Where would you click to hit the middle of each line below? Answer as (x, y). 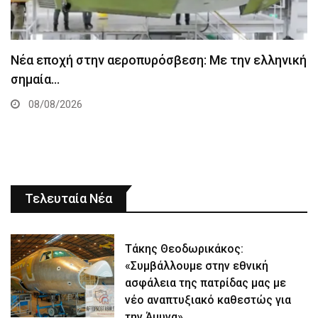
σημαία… (35, 79)
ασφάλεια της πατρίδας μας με (206, 283)
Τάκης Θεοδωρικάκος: (185, 249)
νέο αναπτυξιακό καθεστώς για (208, 300)
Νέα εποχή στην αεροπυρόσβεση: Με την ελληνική (159, 60)
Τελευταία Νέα (68, 199)
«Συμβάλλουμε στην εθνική (197, 266)
